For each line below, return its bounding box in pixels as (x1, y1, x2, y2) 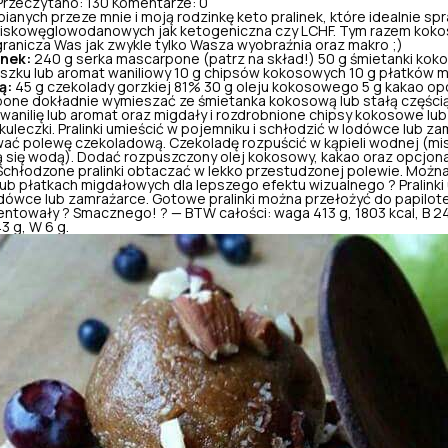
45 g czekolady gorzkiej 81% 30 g (12, 80, 236, 94)
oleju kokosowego (236, 80, 359, 94)
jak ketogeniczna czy (155, 24, 301, 38)
